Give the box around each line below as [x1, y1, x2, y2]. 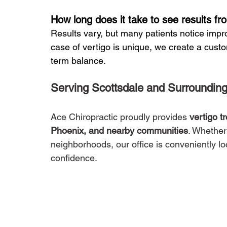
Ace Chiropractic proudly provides [51, 111, 190, 123]
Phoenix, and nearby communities [51, 125, 188, 136]
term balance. [51, 55, 106, 66]
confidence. [51, 153, 97, 164]
